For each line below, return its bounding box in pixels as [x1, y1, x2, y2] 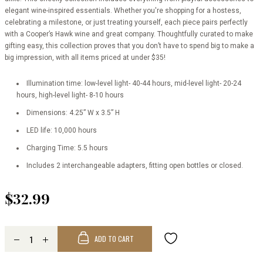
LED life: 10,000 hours [26, 126, 97, 134]
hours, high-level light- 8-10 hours [16, 91, 124, 99]
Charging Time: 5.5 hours [26, 144, 108, 152]
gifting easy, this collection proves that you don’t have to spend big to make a [5, 42, 254, 50]
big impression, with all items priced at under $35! [5, 53, 166, 62]
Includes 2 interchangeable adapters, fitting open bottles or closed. [26, 161, 243, 170]
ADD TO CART [94, 234, 134, 244]
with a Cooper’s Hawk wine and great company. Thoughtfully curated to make [5, 30, 253, 38]
